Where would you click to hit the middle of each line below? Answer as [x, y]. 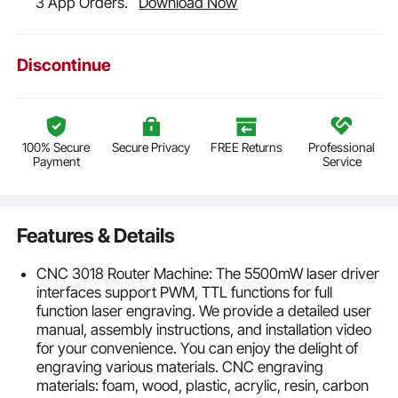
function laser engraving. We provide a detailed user [203, 310]
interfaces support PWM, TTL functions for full [184, 292]
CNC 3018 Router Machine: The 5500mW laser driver [207, 273]
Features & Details [96, 236]
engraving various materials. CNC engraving [179, 366]
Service [342, 162]
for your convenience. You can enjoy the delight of [197, 348]
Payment [56, 162]
